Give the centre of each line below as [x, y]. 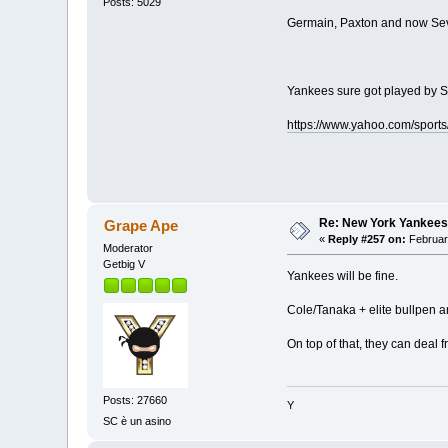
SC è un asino [137, 421]
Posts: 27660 [135, 400]
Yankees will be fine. [342, 275]
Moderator [128, 247]
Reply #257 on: [367, 238]
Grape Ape [140, 225]
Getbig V [124, 263]
